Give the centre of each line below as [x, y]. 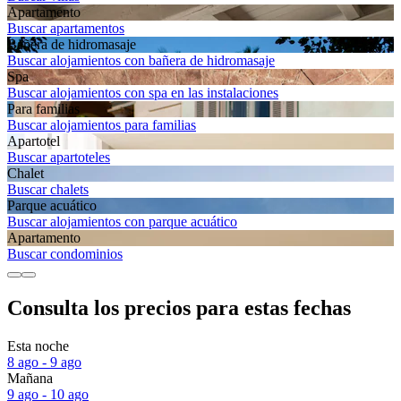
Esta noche [38, 346]
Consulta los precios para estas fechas [179, 307]
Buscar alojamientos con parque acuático [122, 221]
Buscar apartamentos [66, 28]
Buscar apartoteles [59, 157]
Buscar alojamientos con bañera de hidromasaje [141, 60]
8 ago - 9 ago [44, 362]
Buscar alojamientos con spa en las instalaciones [143, 92]
